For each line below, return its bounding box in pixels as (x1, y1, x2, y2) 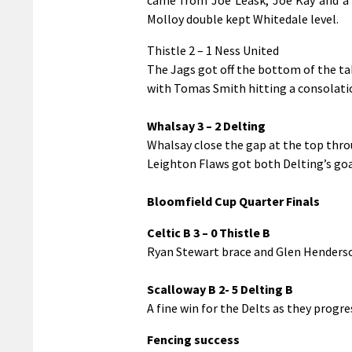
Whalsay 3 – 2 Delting (147, 117, 266, 134)
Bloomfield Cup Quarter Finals (147, 192, 320, 209)
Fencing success (147, 331, 240, 347)
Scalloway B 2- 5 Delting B (147, 280, 293, 297)
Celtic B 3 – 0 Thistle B (147, 224, 270, 240)
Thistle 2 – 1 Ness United (147, 42, 279, 58)
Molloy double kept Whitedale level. (147, 10, 339, 27)
